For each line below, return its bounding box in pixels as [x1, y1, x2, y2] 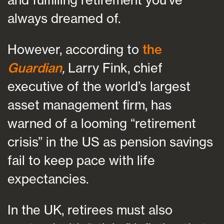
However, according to [7, 41, 142, 57]
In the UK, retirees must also [7, 202, 172, 218]
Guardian [7, 59, 62, 75]
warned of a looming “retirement [7, 115, 196, 131]
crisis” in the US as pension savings [7, 133, 213, 149]
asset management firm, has [7, 96, 171, 112]
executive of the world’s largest [7, 78, 190, 94]
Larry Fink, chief [68, 59, 162, 75]
